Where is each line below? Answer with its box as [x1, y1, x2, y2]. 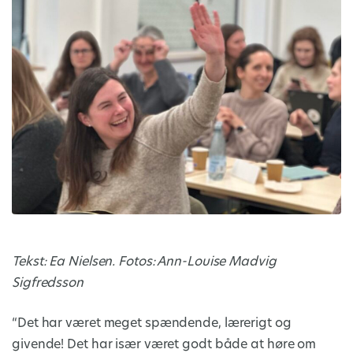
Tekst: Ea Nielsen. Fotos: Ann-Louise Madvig [12, 255, 277, 269]
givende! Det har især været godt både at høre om [12, 338, 317, 351]
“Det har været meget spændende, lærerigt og [12, 317, 292, 330]
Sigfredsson [12, 277, 84, 290]
